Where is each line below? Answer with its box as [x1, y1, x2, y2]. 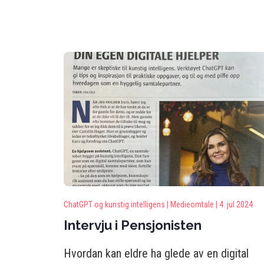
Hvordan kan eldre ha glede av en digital [64, 246, 249, 260]
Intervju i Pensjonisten [64, 217, 202, 233]
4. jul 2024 [219, 200, 253, 209]
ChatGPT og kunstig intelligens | [64, 200, 169, 209]
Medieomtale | [170, 200, 217, 209]
